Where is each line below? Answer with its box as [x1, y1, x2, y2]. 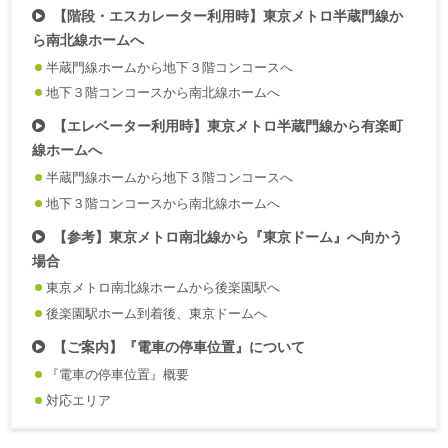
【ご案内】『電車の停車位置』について [52, 340, 305, 356]
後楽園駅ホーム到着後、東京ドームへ [46, 306, 268, 322]
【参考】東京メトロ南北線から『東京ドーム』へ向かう [52, 229, 403, 245]
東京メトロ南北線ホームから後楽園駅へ [46, 280, 281, 296]
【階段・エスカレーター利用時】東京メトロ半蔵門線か [52, 9, 403, 25]
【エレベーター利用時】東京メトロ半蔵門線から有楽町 [52, 119, 403, 135]
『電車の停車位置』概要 [46, 366, 190, 382]
